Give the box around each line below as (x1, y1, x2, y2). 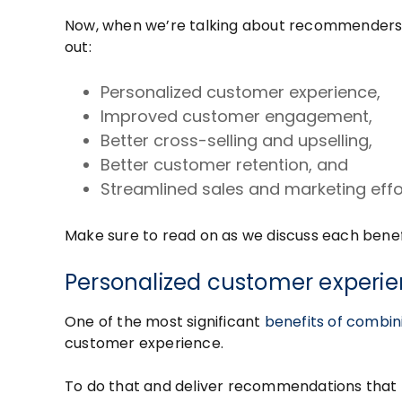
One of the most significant (65, 311, 265, 333)
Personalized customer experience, (100, 81, 385, 104)
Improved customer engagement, (100, 105, 377, 128)
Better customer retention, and (100, 153, 353, 177)
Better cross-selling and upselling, (100, 129, 377, 153)
